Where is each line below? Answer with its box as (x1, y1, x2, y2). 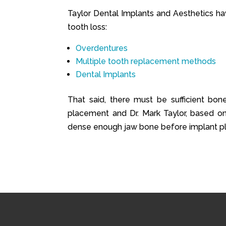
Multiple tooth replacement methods (76, 56, 218, 66)
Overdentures (76, 43, 128, 53)
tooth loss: (68, 22, 107, 32)
